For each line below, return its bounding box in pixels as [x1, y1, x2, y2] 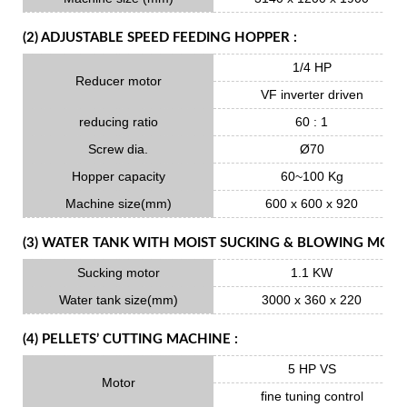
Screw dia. [88, 142, 148, 156]
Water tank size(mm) [58, 293, 178, 307]
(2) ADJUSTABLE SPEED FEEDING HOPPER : [23, 30, 297, 45]
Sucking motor [76, 265, 160, 280]
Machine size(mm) [65, 196, 172, 211]
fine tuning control [260, 389, 363, 403]
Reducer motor [74, 74, 162, 88]
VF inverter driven [260, 87, 363, 102]
